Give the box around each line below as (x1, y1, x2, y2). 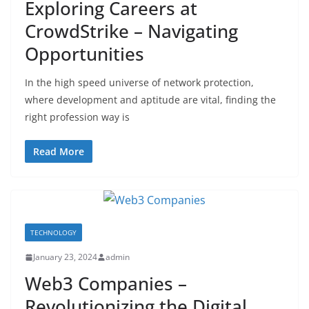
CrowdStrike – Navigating (25, 19, 238, 43)
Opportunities (25, 41, 144, 66)
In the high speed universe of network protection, (25, 76, 254, 89)
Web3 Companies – (25, 271, 187, 296)
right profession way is (25, 110, 130, 123)
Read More (33, 145, 84, 158)
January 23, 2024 (33, 251, 97, 263)
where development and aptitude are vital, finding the (25, 93, 276, 106)
